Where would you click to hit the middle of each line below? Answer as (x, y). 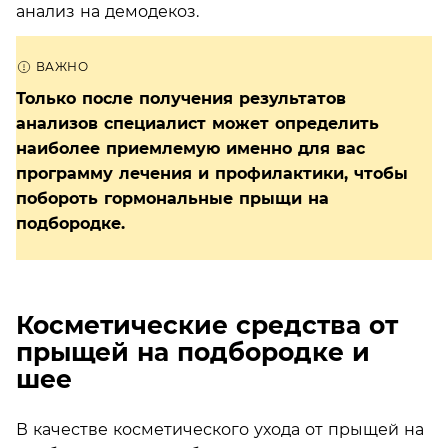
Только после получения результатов (181, 98)
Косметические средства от (207, 325)
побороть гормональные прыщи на (172, 198)
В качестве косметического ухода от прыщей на (220, 429)
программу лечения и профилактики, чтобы (212, 173)
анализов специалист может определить (197, 123)
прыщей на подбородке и (193, 352)
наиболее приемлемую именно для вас (190, 148)
